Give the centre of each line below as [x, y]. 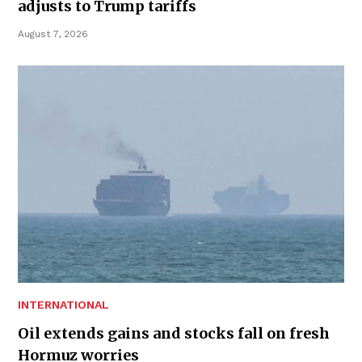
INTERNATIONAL [63, 304]
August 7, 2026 [53, 34]
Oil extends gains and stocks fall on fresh [174, 333]
